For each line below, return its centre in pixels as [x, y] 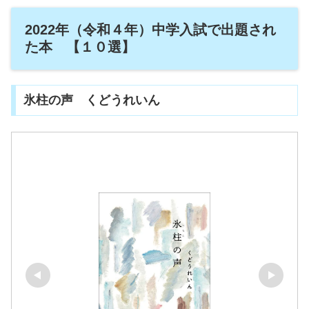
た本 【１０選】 [80, 47]
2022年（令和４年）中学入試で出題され [150, 30]
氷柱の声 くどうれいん [91, 100]
